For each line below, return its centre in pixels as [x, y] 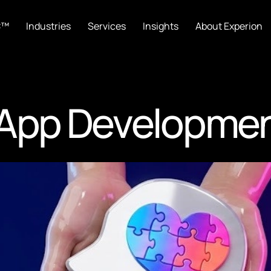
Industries [49, 26]
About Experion [229, 26]
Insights [161, 26]
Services [107, 26]
